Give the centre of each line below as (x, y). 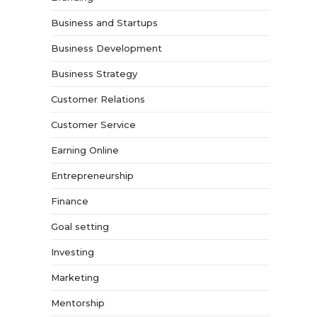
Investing (73, 252)
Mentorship (78, 303)
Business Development (107, 48)
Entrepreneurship (93, 175)
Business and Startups (105, 23)
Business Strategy (94, 74)
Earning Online (85, 150)
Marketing (75, 277)
